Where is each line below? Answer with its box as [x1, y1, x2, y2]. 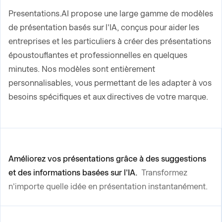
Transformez [141, 168, 187, 177]
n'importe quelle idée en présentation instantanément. [8, 182, 208, 191]
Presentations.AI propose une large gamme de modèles [8, 9, 213, 18]
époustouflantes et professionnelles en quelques [8, 51, 187, 60]
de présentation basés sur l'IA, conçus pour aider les [8, 23, 199, 32]
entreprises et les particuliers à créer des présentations [8, 37, 211, 46]
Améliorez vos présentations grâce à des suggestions [8, 154, 206, 164]
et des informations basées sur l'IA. [8, 168, 139, 177]
